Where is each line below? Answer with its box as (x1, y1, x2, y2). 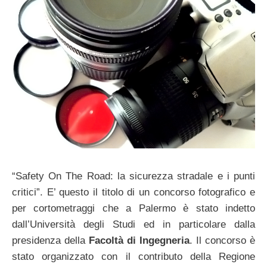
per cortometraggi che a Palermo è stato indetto (12, 203, 255, 215)
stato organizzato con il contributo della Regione (12, 251, 255, 263)
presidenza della (12, 235, 89, 247)
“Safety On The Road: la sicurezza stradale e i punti (12, 170, 255, 182)
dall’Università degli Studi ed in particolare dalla (12, 219, 255, 231)
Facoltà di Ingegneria (89, 235, 190, 247)
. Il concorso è (190, 235, 255, 247)
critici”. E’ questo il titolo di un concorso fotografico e (12, 187, 255, 198)
